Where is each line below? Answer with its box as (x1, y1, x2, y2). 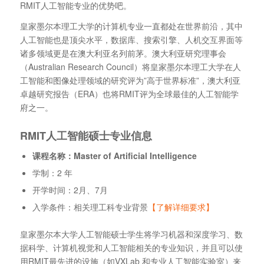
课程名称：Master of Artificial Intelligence (32, 149, 197, 161)
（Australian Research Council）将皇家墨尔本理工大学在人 (19, 60, 241, 72)
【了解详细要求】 (147, 200, 214, 213)
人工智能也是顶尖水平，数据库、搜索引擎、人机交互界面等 (19, 33, 243, 45)
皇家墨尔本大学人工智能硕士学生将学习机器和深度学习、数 (19, 227, 243, 240)
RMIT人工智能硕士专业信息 (19, 127, 152, 143)
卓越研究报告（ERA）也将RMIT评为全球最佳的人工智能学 (19, 87, 239, 100)
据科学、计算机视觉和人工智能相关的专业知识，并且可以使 (19, 241, 243, 253)
